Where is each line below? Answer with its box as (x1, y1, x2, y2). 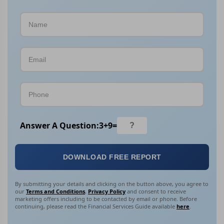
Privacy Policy (88, 187, 125, 195)
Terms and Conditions (26, 187, 85, 195)
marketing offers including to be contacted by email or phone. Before (15, 195, 197, 203)
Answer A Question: (20, 119, 99, 131)
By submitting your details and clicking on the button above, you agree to (15, 180, 208, 188)
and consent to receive (125, 187, 186, 195)
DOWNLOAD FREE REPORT (62, 153, 161, 161)
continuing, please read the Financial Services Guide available (15, 202, 176, 210)
